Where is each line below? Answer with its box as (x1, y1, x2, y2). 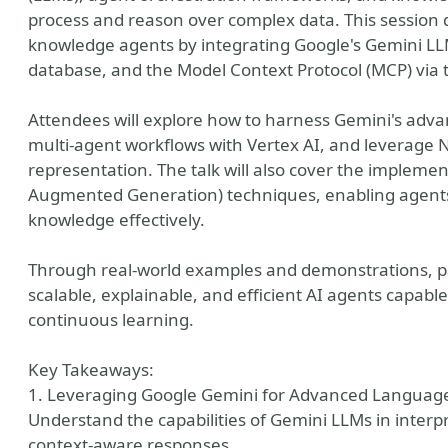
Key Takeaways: (28, 358, 154, 381)
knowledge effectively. (28, 208, 205, 231)
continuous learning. (28, 308, 194, 331)
